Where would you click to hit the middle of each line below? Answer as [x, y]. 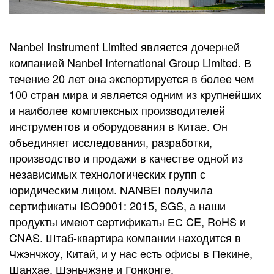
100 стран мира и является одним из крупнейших [135, 94]
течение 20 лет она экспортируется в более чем [131, 78]
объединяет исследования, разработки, [111, 142]
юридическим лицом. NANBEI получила [111, 189]
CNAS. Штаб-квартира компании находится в [125, 237]
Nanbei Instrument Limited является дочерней [124, 46]
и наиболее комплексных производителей [117, 110]
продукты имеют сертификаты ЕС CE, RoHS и [128, 221]
